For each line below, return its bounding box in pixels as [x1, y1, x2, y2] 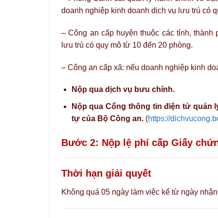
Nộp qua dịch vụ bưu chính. [71, 85, 175, 94]
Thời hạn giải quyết [61, 167, 151, 179]
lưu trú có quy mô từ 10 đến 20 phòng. [61, 40, 193, 49]
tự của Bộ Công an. [71, 114, 144, 123]
